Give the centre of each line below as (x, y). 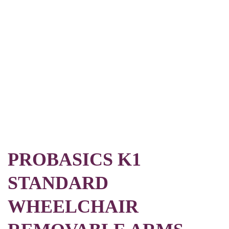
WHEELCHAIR (73, 206)
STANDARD (58, 183)
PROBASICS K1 (74, 159)
